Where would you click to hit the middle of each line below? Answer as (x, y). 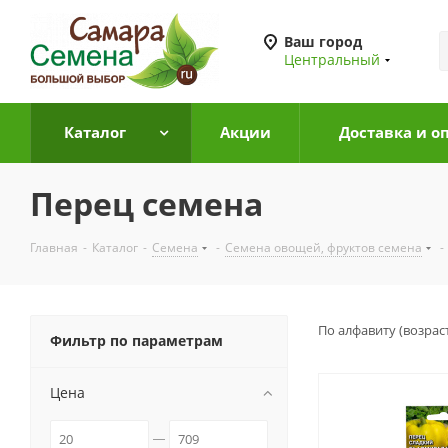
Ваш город (323, 41)
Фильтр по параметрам (136, 340)
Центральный (332, 59)
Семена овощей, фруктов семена (323, 247)
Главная (54, 247)
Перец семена (146, 203)
